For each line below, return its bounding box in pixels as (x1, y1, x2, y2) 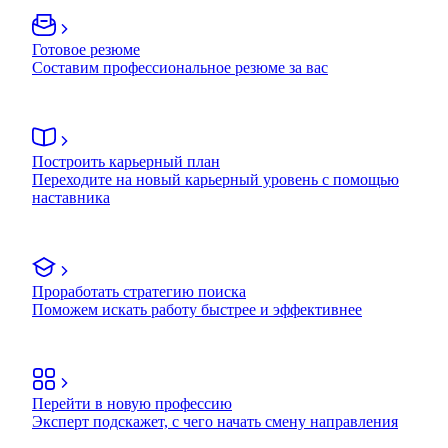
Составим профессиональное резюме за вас (32, 58, 328, 76)
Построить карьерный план (32, 152, 220, 170)
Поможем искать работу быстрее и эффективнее (32, 300, 362, 318)
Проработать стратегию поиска (32, 282, 246, 300)
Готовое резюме (32, 40, 140, 58)
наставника (32, 188, 110, 206)
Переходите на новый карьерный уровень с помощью (32, 170, 399, 188)
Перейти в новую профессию (32, 394, 232, 412)
